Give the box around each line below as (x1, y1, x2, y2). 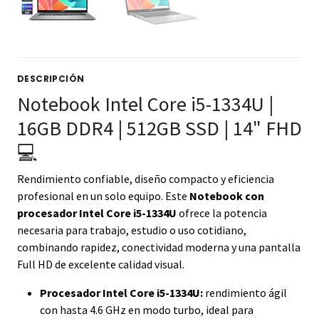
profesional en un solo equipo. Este (17, 189, 189, 204)
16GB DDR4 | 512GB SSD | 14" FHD (17, 115, 302, 142)
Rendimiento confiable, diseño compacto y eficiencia (17, 172, 274, 187)
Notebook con (189, 189, 264, 204)
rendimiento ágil (203, 286, 287, 300)
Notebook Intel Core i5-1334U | (17, 91, 273, 117)
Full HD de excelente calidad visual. (17, 257, 184, 272)
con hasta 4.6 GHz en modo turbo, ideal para (40, 303, 253, 318)
